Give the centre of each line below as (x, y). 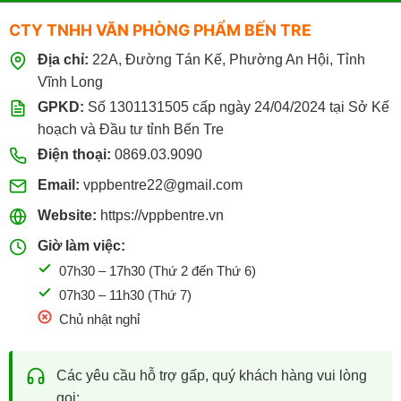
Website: (67, 215)
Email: (58, 184)
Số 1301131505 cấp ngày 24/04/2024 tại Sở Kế (236, 107)
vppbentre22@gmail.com (162, 184)
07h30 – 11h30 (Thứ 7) (125, 294)
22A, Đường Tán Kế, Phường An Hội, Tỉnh (226, 59)
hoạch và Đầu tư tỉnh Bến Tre (130, 129)
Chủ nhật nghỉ (99, 319)
